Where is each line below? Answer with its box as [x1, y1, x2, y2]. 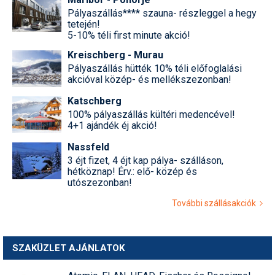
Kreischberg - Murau [68, 49, 163, 61]
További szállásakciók [172, 198, 260, 209]
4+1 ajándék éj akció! [68, 120, 157, 132]
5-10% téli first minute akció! [68, 29, 190, 42]
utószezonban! [68, 177, 132, 189]
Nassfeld [68, 141, 109, 153]
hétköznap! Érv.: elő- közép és [68, 166, 197, 178]
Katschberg [68, 95, 122, 107]
